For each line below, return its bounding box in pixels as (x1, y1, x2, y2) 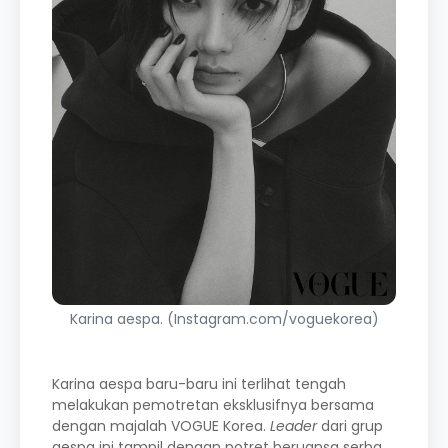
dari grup (317, 416, 383, 436)
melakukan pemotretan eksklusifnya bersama (52, 395, 374, 415)
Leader (270, 416, 317, 436)
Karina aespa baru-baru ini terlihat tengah (52, 374, 346, 394)
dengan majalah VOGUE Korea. (52, 416, 270, 436)
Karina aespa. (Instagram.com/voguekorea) (69, 309, 379, 329)
